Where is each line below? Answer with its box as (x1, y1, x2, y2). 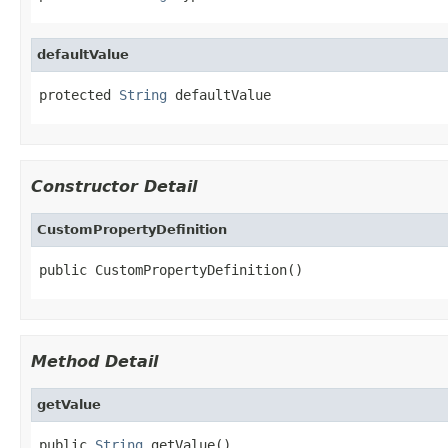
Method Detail (31, 351, 158, 371)
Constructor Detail (31, 176, 197, 196)
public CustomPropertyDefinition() (39, 261, 303, 278)
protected (39, 86, 119, 103)
